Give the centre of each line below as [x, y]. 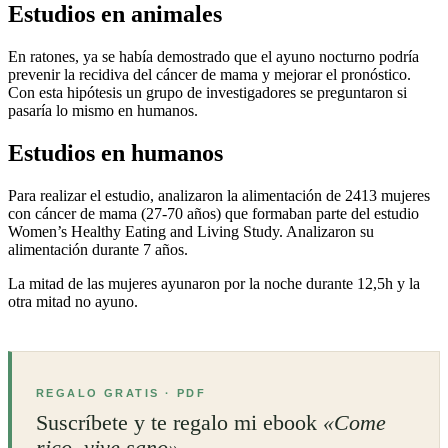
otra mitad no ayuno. [73, 301]
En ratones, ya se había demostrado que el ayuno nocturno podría [213, 57]
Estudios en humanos [115, 152]
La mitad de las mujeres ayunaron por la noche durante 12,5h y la [214, 283]
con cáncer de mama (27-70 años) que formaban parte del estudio [213, 213]
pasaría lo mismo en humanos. [103, 111]
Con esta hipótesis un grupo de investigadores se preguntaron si [207, 93]
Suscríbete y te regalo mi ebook [179, 422]
